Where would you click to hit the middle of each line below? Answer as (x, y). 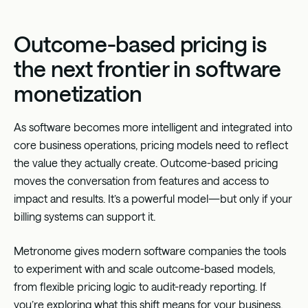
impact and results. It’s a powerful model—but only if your (153, 198)
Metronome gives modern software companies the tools (150, 250)
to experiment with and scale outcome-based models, (144, 268)
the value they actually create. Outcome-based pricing (146, 162)
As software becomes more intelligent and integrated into (153, 126)
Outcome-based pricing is (140, 43)
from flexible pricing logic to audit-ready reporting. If (140, 286)
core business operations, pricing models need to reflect (151, 144)
